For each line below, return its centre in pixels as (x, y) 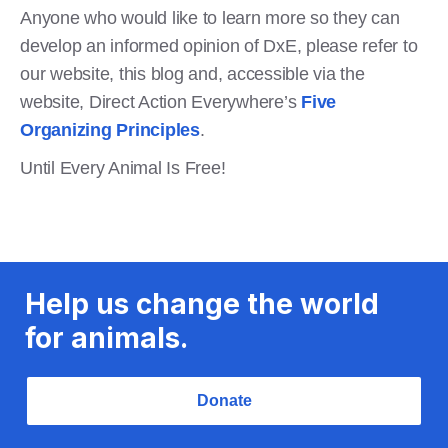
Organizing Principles (110, 129)
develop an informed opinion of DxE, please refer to (219, 45)
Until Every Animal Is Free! (123, 167)
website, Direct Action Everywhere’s (160, 101)
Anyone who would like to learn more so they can (210, 17)
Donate (224, 400)
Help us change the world (202, 303)
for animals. (106, 337)
